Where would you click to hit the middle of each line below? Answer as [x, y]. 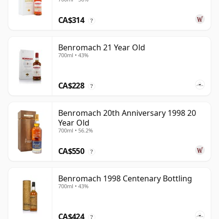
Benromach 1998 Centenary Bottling [125, 179]
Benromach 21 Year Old [102, 48]
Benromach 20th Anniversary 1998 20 [127, 113]
